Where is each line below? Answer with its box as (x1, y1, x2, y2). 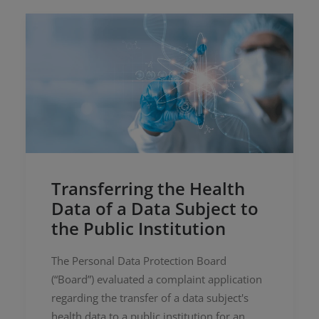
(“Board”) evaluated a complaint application (51, 271, 262, 286)
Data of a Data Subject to (51, 196, 258, 220)
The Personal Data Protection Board (51, 253, 226, 268)
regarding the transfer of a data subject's (51, 290, 249, 305)
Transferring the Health (51, 176, 245, 200)
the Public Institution (51, 216, 226, 240)
